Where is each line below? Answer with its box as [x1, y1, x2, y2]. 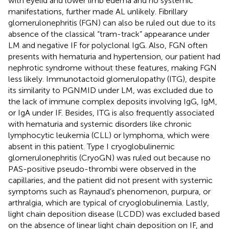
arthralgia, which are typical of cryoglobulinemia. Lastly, [8, 197, 209, 208]
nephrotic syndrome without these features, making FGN [8, 62, 217, 73]
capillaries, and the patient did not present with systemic [8, 175, 213, 185]
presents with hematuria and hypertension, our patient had [8, 51, 220, 61]
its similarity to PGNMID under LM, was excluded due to [8, 85, 213, 95]
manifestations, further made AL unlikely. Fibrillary [8, 6, 188, 16]
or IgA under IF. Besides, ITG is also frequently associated [8, 107, 214, 118]
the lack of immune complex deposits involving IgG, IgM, [8, 96, 217, 106]
